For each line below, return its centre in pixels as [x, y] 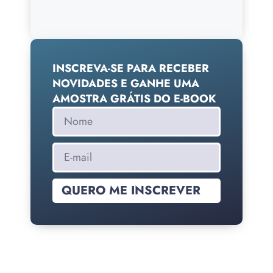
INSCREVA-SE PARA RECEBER [131, 69]
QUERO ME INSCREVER [131, 191]
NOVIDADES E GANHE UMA [126, 84]
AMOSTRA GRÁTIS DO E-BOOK [134, 99]
